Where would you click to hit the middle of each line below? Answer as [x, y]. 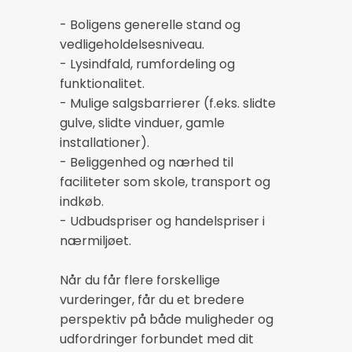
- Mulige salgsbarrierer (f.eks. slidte [168, 104]
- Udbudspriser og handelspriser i [162, 222]
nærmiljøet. [95, 241]
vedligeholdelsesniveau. [132, 45]
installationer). [104, 143]
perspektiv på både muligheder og [167, 320]
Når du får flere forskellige [140, 280]
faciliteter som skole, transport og [165, 182]
